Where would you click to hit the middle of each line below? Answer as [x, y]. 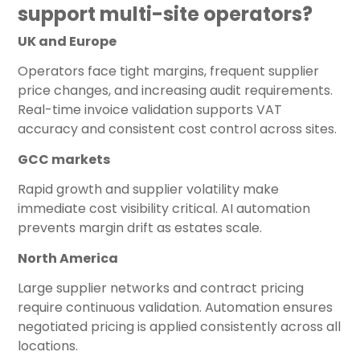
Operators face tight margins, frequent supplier [168, 71]
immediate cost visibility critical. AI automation [164, 208]
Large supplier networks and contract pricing [161, 288]
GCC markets [64, 159]
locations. [48, 346]
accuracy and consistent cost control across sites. [177, 129]
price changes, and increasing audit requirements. [175, 90]
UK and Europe [67, 41]
